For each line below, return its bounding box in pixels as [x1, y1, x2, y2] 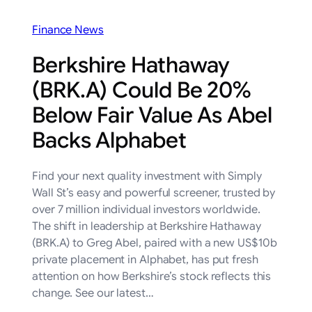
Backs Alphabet [32, 127, 187, 155]
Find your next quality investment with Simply [32, 169, 262, 184]
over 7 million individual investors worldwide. [32, 203, 260, 217]
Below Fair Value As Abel [32, 102, 272, 130]
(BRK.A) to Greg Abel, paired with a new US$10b [32, 236, 277, 251]
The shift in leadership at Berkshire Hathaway [32, 219, 261, 234]
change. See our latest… [32, 286, 154, 301]
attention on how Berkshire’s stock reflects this [32, 270, 272, 284]
